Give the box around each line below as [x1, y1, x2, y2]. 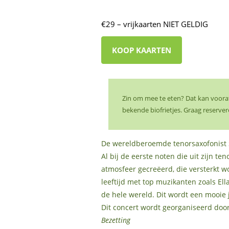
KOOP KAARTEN [111, 44, 171, 55]
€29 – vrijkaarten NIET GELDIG [101, 19, 208, 30]
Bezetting [101, 215, 130, 225]
